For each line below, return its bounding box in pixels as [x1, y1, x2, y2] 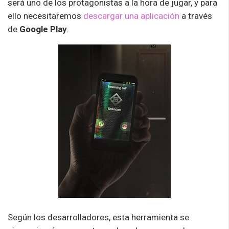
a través [179, 10, 212, 21]
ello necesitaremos [8, 10, 83, 21]
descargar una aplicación [83, 10, 179, 21]
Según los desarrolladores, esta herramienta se [8, 212, 189, 222]
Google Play [19, 24, 67, 34]
